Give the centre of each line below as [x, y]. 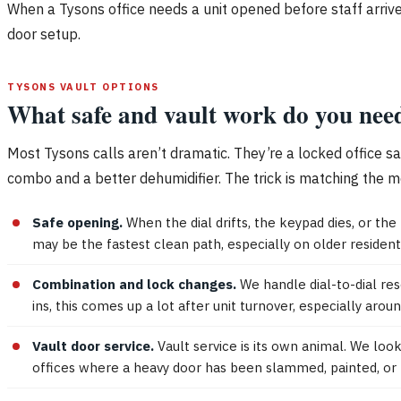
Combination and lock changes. [134, 284]
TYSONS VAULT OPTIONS [83, 86]
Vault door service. [93, 346]
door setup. [44, 34]
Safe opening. [77, 222]
